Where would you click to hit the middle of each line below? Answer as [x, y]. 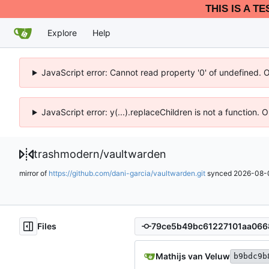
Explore [62, 32]
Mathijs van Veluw [193, 256]
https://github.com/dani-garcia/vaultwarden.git [127, 173]
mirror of [34, 173]
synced [219, 173]
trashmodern [67, 154]
